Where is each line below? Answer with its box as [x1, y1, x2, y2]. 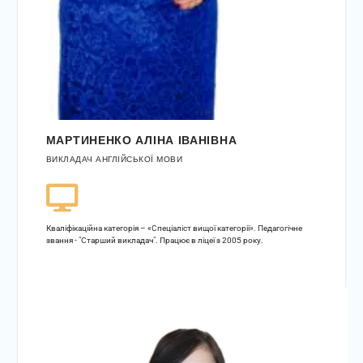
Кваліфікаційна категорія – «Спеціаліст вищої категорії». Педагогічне [45, 224, 302, 233]
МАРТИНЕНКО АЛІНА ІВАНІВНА [45, 134, 237, 147]
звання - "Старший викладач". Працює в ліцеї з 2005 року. [45, 236, 263, 246]
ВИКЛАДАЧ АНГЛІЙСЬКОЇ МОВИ [45, 155, 183, 164]
